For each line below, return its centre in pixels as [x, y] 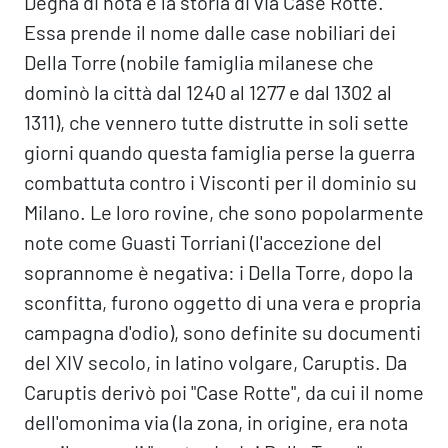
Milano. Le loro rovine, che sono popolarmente [224, 212]
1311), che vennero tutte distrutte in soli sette [216, 122]
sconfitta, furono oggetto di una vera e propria [222, 302]
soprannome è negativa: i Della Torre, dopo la [218, 272]
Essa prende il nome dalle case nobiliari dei [210, 32]
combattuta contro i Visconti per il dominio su [220, 182]
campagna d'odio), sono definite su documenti [222, 332]
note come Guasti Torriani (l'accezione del [203, 242]
